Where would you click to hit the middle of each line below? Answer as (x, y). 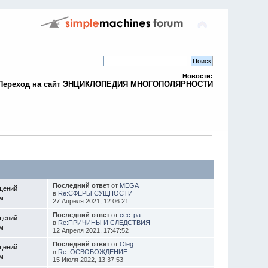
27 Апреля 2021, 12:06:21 (90, 201)
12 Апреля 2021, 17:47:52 (90, 230)
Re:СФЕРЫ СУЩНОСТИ (95, 193)
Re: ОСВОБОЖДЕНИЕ (92, 252)
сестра (130, 214)
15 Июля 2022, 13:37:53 (88, 259)
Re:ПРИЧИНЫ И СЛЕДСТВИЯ (104, 222)
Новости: (197, 76)
